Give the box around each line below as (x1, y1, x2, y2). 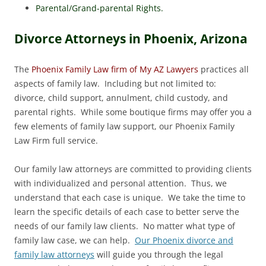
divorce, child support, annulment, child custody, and (14, 91, 228, 103)
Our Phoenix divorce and (135, 234, 233, 246)
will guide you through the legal (94, 248, 223, 260)
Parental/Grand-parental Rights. (36, 2, 163, 14)
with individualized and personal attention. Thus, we (14, 177, 227, 189)
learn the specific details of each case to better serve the (14, 205, 239, 217)
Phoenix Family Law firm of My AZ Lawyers (31, 63, 201, 75)
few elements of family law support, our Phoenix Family (14, 120, 235, 132)
